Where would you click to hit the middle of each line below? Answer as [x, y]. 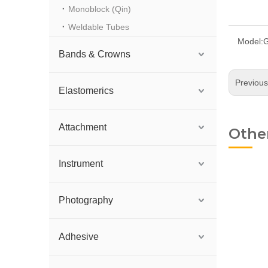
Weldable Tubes [99, 27]
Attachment [83, 127]
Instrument [81, 164]
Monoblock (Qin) [100, 9]
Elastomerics [86, 91]
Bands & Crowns [95, 54]
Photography [86, 200]
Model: [250, 41]
